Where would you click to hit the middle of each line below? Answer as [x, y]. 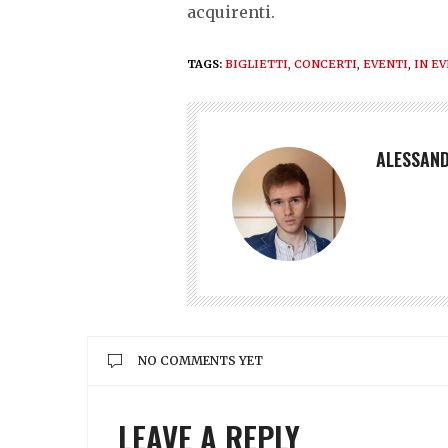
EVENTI [385, 63]
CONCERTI [325, 63]
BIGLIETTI [256, 63]
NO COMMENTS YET [200, 360]
